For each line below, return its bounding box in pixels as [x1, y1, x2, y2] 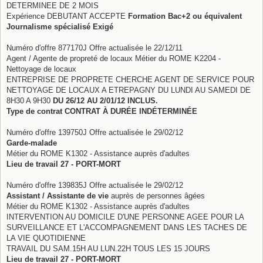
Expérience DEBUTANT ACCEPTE [6, 11, 128, 21]
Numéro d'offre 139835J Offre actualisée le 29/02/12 [6, 180, 183, 190]
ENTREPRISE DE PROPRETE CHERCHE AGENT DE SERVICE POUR [6, 75, 254, 84]
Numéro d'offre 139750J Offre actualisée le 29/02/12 [6, 127, 183, 137]
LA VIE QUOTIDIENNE [6, 233, 86, 242]
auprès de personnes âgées [111, 191, 205, 200]
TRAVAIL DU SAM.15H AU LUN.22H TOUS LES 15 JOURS [6, 244, 210, 253]
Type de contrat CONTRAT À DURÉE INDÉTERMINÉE [6, 106, 197, 116]
